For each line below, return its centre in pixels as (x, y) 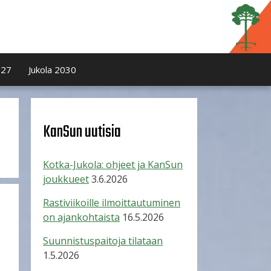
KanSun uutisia (82, 132)
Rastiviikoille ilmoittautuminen (112, 203)
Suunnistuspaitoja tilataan (103, 241)
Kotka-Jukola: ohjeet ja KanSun (113, 165)
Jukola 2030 (52, 70)
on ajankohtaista (81, 217)
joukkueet (66, 179)
